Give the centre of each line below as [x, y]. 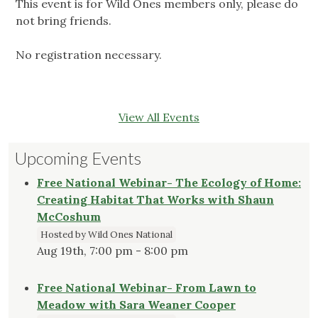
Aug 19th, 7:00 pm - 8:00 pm [113, 251]
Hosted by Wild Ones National [106, 235]
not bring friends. [64, 21]
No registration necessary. [89, 55]
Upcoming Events [78, 158]
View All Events [159, 117]
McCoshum [69, 217]
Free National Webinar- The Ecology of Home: [169, 183]
